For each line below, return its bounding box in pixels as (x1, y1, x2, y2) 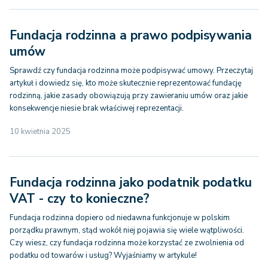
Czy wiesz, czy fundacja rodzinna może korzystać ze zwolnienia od (10, 237, 244, 248)
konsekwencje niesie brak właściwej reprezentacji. (10, 103, 184, 114)
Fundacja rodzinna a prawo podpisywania (10, 27, 252, 44)
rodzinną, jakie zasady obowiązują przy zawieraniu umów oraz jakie (10, 90, 248, 101)
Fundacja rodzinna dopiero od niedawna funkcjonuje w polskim (10, 212, 230, 223)
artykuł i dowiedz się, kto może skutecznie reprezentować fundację (10, 78, 242, 89)
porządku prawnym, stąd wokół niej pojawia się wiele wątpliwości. (10, 225, 244, 236)
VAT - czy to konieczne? (10, 190, 150, 207)
